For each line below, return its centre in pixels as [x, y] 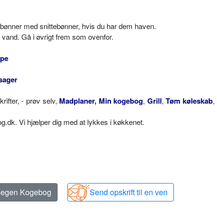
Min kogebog [121, 101]
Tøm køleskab [189, 101]
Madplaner [77, 101]
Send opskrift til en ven [129, 192]
